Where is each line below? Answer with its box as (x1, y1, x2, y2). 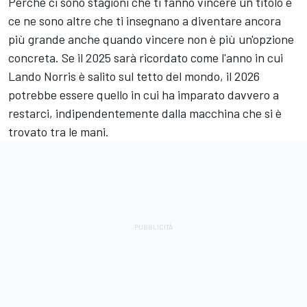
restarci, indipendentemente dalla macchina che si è (8, 106, 282, 121)
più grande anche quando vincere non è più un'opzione (8, 32, 294, 47)
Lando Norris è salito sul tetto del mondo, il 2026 (8, 69, 260, 84)
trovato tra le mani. (8, 124, 109, 140)
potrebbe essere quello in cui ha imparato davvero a (8, 87, 279, 103)
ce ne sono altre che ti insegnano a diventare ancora (8, 13, 281, 29)
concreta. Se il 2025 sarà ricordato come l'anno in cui (8, 50, 283, 66)
